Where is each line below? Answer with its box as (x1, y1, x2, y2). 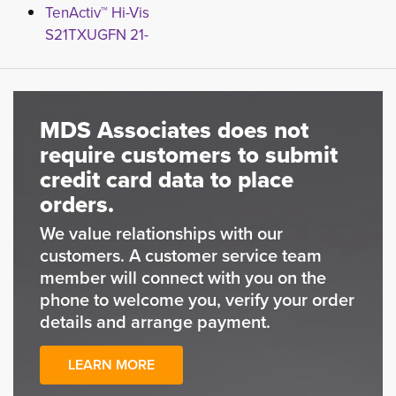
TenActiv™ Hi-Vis (45, 2, 149, 23)
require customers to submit (40, 138, 338, 171)
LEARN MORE (68, 354, 155, 375)
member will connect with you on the (40, 264, 326, 290)
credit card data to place (40, 163, 293, 196)
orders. (40, 187, 114, 221)
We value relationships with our (40, 220, 283, 246)
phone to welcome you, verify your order (40, 286, 354, 312)
